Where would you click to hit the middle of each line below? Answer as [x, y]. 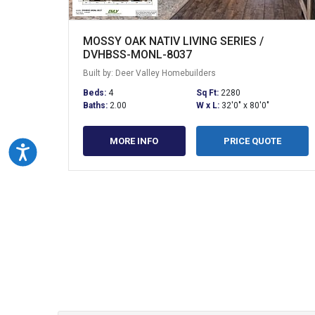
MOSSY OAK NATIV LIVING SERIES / [173, 41]
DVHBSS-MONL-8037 [137, 54]
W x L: [208, 105]
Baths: [96, 105]
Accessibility [59, 150]
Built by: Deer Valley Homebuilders [149, 73]
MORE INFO [134, 141]
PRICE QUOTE [252, 141]
